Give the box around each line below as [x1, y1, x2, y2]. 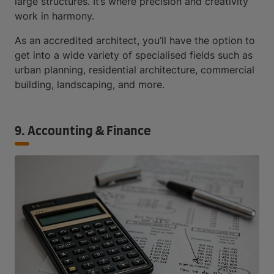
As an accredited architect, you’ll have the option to [15, 34, 255, 46]
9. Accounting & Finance [15, 125, 151, 138]
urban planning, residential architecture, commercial [15, 63, 254, 76]
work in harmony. [15, 9, 94, 22]
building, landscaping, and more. [15, 78, 165, 91]
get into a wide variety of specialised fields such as [15, 48, 253, 61]
